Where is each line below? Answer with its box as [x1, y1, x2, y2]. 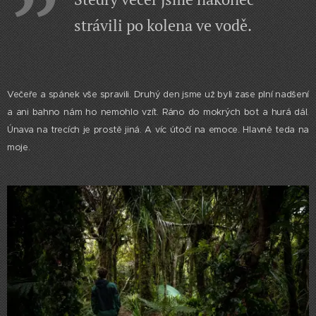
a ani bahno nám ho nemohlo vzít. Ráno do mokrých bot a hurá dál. [7, 106, 309, 118]
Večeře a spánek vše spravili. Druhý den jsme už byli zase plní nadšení [7, 88, 309, 100]
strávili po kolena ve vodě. [74, 14, 255, 35]
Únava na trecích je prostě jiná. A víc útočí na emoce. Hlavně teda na [7, 123, 309, 135]
